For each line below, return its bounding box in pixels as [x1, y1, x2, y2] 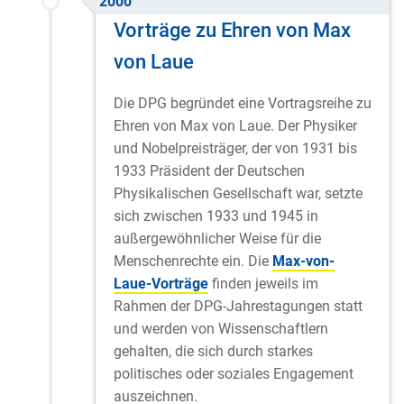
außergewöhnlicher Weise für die [114, 229, 321, 247]
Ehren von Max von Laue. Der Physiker [114, 116, 357, 134]
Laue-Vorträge [114, 274, 208, 292]
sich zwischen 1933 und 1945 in [114, 207, 318, 225]
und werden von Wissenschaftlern [114, 319, 328, 337]
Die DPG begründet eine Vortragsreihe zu [114, 94, 372, 112]
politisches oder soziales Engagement [114, 364, 353, 382]
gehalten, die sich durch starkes [114, 342, 313, 360]
